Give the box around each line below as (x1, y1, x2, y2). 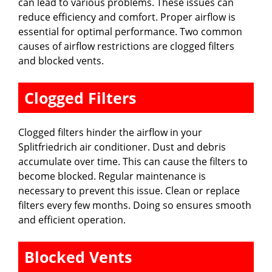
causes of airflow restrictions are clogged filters (18, 39, 234, 53)
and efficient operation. (18, 212, 126, 226)
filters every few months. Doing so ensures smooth (18, 198, 251, 212)
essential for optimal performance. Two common (18, 24, 242, 38)
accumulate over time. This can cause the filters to (18, 154, 248, 168)
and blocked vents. (18, 53, 104, 67)
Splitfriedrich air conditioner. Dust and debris (18, 140, 226, 154)
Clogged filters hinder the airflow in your (18, 125, 202, 139)
